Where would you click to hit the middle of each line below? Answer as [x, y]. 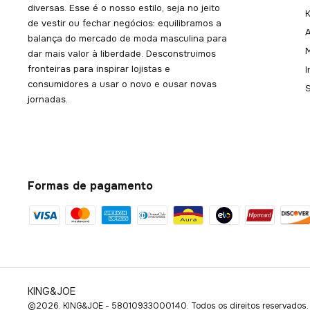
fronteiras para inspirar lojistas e [99, 69]
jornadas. [48, 100]
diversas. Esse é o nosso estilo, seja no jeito [124, 8]
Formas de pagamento [90, 185]
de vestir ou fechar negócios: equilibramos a [125, 24]
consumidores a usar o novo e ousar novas [122, 84]
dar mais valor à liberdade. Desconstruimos [122, 54]
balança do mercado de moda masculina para [127, 39]
